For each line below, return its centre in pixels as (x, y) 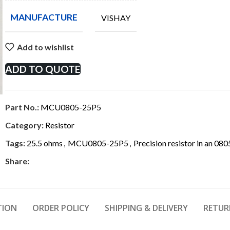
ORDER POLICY (61, 208)
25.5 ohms (45, 143)
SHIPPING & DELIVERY (146, 208)
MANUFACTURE (44, 17)
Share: (17, 161)
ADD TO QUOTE (43, 69)
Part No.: (23, 107)
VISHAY (116, 17)
